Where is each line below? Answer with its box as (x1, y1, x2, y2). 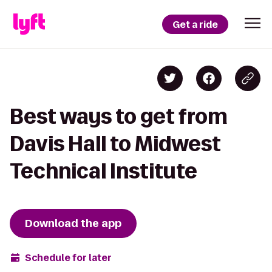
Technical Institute (10, 160, 197, 182)
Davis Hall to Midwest (10, 132, 221, 155)
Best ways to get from (10, 105, 228, 127)
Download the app (25, 216, 121, 231)
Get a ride (172, 18, 218, 31)
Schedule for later (25, 251, 112, 264)
